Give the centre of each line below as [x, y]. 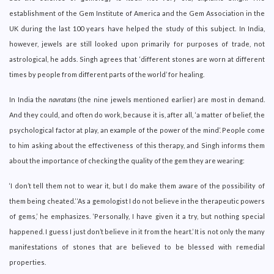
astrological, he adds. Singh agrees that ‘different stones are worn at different [137, 59]
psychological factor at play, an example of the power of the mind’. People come [137, 130]
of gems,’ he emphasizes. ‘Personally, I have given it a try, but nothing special [137, 216]
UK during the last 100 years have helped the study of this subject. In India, [137, 28]
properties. [28, 262]
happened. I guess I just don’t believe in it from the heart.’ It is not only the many [137, 231]
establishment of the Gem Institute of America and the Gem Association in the [137, 13]
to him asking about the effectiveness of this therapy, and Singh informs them [137, 145]
